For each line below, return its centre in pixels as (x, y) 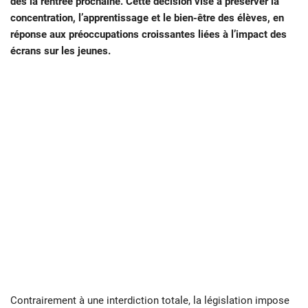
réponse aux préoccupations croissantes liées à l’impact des (148, 35)
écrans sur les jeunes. (62, 51)
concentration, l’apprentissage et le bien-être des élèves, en (147, 18)
